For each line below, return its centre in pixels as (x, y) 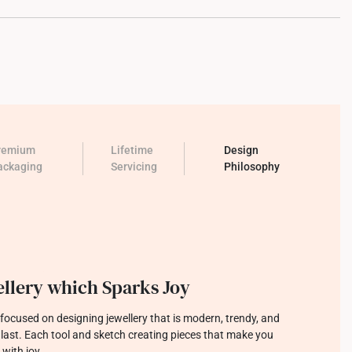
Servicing (134, 167)
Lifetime (132, 150)
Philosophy (251, 167)
